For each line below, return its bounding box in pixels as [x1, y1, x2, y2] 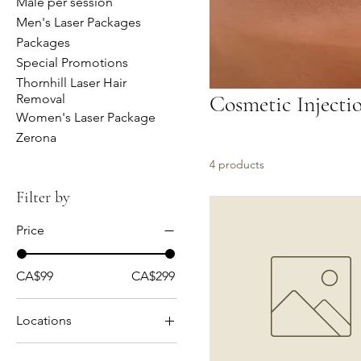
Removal [16, 90, 65, 106]
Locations [16, 312, 72, 328]
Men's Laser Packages [16, 14, 141, 30]
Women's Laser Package [16, 109, 156, 125]
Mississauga [39, 341, 107, 357]
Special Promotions [16, 54, 128, 70]
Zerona [16, 129, 56, 145]
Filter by [16, 187, 70, 207]
